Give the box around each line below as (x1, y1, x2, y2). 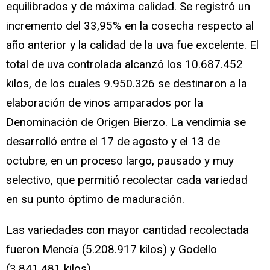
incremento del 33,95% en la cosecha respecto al (6, 18, 254, 33)
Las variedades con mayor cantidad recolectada (6, 222, 249, 237)
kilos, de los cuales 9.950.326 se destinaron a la (6, 76, 247, 90)
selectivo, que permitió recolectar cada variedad (6, 172, 248, 187)
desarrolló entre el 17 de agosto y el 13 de (6, 134, 220, 148)
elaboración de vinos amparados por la (6, 95, 203, 110)
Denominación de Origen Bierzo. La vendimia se (6, 115, 246, 129)
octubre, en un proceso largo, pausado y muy (6, 153, 234, 168)
